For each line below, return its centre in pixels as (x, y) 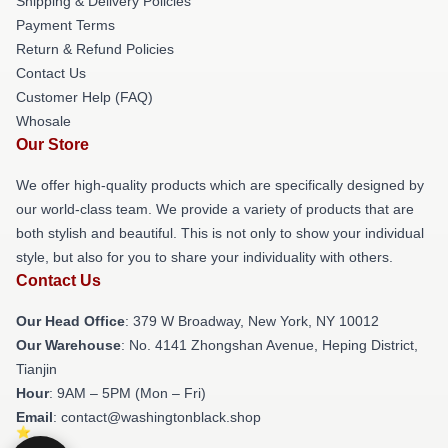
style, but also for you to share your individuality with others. (204, 257)
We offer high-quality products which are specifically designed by (220, 185)
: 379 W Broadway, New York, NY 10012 (252, 321)
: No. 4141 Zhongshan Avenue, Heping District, (269, 345)
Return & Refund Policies (95, 49)
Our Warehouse (68, 345)
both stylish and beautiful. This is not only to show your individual (220, 233)
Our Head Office (70, 321)
